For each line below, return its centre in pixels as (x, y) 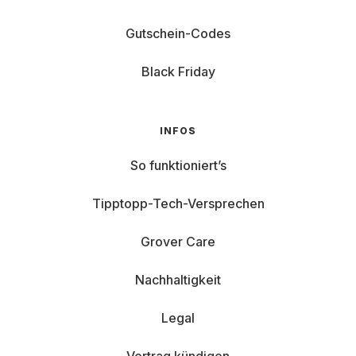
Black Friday (178, 72)
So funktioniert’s (178, 165)
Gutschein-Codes (178, 33)
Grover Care (178, 242)
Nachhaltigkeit (178, 280)
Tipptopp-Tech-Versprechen (178, 203)
